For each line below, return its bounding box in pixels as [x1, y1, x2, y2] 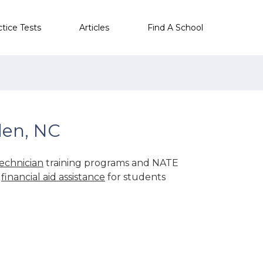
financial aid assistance [1, 171, 105, 183]
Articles [79, 22, 109, 33]
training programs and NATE [43, 157, 178, 168]
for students [105, 171, 166, 183]
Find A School [147, 22, 203, 33]
